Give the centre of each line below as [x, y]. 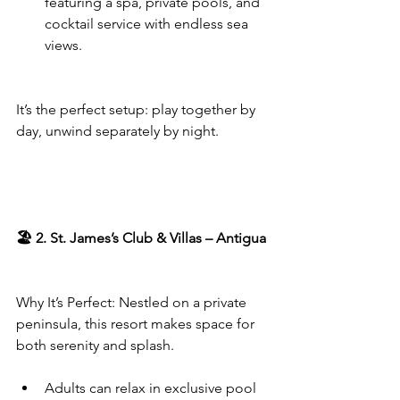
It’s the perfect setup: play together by [137, 109]
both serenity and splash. [95, 345]
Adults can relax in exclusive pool [152, 388]
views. [63, 45]
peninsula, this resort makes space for [137, 324]
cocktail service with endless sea [148, 24]
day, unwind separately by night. [117, 131]
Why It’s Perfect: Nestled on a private [133, 302]
